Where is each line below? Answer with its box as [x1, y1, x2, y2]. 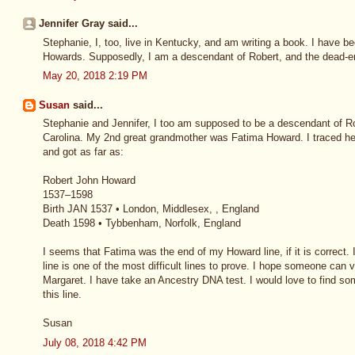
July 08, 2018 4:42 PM [43, 336, 147, 349]
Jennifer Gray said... [39, 17, 138, 30]
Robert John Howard [43, 174, 136, 187]
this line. [43, 288, 82, 301]
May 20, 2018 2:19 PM [43, 70, 147, 82]
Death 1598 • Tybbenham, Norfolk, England [43, 217, 241, 230]
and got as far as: [43, 146, 124, 158]
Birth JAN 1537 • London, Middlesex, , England [43, 203, 259, 216]
